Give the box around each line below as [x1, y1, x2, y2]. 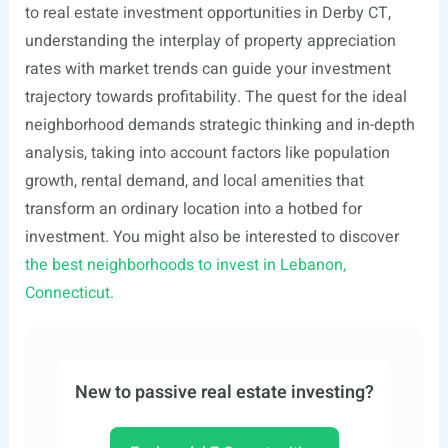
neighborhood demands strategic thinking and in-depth [24, 113, 415, 138]
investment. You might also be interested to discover [24, 225, 399, 250]
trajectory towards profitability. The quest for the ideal [24, 85, 407, 110]
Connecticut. [24, 281, 114, 306]
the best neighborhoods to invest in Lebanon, [24, 253, 346, 278]
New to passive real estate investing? [74, 379, 374, 407]
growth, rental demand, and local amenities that [24, 169, 364, 194]
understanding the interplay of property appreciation [24, 29, 396, 54]
